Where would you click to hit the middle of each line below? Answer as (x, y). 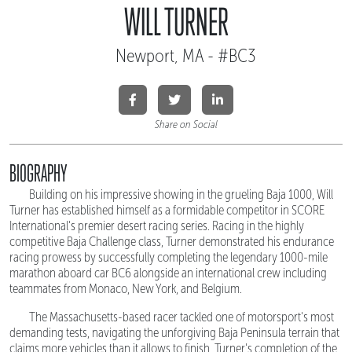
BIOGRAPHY (38, 173)
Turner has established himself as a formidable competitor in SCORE (167, 210)
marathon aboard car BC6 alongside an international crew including (168, 273)
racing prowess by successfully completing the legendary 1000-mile (169, 257)
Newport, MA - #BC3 (186, 55)
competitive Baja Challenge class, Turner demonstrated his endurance (172, 241)
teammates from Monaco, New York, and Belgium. (126, 288)
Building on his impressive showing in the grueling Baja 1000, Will (181, 194)
